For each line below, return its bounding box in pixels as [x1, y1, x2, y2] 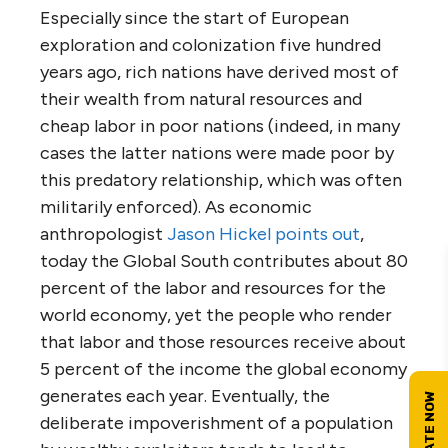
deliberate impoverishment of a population [40, 412, 393, 434]
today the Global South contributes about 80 [40, 250, 408, 272]
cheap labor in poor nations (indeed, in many [40, 115, 400, 137]
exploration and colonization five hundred [40, 34, 381, 56]
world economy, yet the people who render [40, 304, 392, 326]
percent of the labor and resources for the [40, 277, 386, 299]
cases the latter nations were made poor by [40, 142, 394, 164]
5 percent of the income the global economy [40, 358, 407, 380]
